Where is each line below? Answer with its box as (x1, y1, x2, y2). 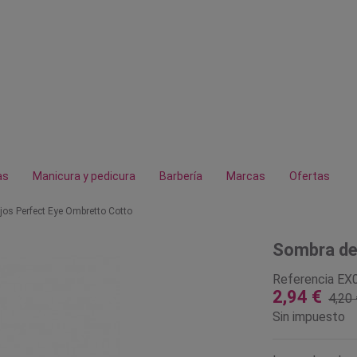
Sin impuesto (272, 309, 345, 325)
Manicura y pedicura (33, 170, 135, 182)
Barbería (159, 170, 202, 182)
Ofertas (289, 170, 330, 182)
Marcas (226, 170, 265, 182)
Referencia (272, 271, 334, 287)
